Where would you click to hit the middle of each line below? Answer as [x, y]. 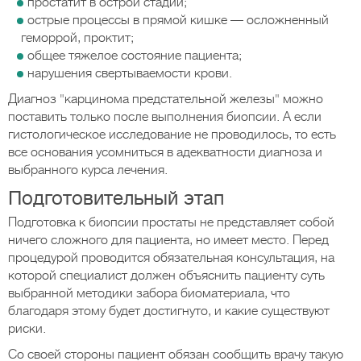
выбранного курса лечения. [88, 170]
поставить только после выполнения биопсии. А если [165, 117]
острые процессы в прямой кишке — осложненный [178, 20]
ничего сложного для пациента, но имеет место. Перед [168, 240]
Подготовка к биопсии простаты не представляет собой [171, 222]
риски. [27, 329]
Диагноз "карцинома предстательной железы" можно [166, 99]
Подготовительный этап [116, 198]
